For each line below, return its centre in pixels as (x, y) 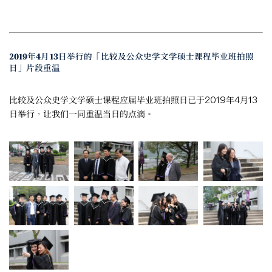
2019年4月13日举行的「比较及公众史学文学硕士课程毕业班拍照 (131, 57)
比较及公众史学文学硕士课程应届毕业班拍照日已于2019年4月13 (133, 99)
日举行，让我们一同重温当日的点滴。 (81, 113)
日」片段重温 (35, 68)
